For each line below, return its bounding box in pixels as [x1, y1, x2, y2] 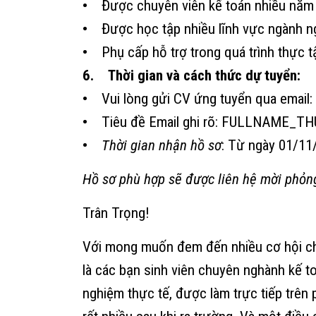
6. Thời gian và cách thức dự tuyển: [83, 66, 300, 84]
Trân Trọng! [83, 204, 150, 221]
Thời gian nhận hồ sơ [102, 136, 221, 154]
